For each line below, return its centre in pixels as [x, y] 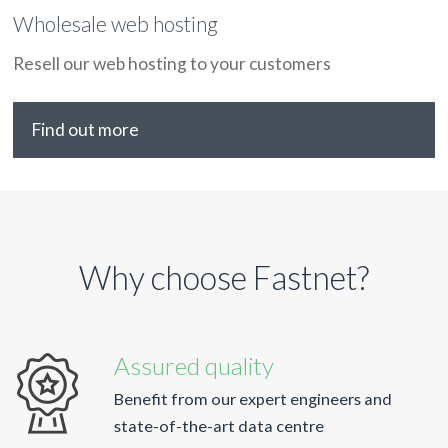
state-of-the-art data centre [218, 425]
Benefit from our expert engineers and [252, 398]
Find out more [84, 129]
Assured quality [193, 365]
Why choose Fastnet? [224, 277]
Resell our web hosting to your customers [172, 63]
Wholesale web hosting [116, 24]
